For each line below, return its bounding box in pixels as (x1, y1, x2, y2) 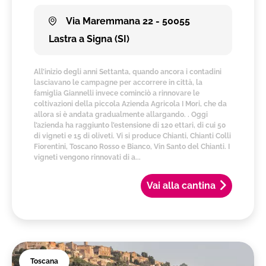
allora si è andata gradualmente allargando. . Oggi (34, 110, 208, 119)
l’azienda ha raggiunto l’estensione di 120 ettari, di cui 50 (34, 121, 226, 129)
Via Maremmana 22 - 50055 (64, 15, 190, 27)
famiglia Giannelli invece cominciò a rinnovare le (34, 88, 200, 97)
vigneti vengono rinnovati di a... (34, 153, 141, 161)
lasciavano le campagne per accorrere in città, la (34, 78, 203, 87)
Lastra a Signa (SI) (49, 33, 130, 45)
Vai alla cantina (146, 179, 216, 191)
